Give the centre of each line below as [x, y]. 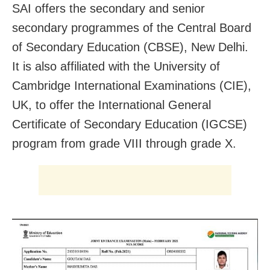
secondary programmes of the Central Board [132, 27]
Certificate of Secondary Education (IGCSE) [130, 124]
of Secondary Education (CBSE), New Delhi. [130, 47]
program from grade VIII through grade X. [124, 143]
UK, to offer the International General [111, 105]
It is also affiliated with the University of [116, 66]
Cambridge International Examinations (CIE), [132, 85]
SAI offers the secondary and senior [108, 8]
